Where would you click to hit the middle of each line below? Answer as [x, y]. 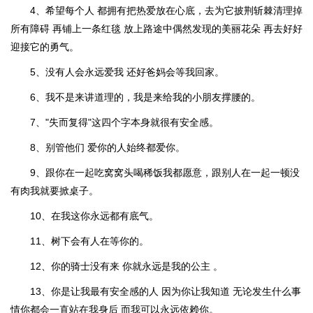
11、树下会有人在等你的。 [89, 241]
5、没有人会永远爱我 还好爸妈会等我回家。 [127, 72]
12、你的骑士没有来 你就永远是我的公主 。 [126, 266]
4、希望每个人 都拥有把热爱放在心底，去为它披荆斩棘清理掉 [166, 10]
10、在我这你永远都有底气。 [94, 216]
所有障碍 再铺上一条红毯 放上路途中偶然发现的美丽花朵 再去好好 [156, 29]
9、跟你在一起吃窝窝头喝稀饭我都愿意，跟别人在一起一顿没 [165, 173]
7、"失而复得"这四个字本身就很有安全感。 [124, 122]
